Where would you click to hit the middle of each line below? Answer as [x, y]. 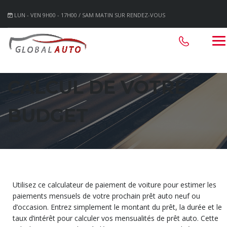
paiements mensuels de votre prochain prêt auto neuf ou [106, 196]
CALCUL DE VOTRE [97, 87]
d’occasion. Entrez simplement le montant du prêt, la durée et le [117, 207]
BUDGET [48, 115]
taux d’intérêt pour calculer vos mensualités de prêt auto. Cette [116, 218]
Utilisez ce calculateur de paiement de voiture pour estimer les [115, 184]
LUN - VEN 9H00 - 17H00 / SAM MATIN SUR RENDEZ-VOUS [89, 15]
